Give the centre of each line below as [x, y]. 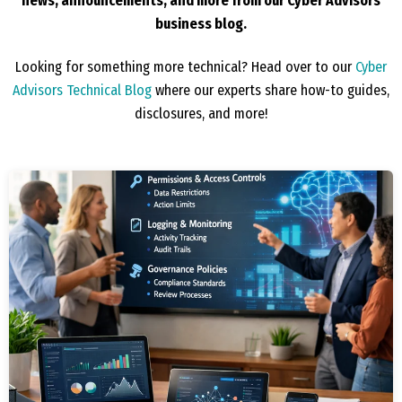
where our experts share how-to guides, [271, 91]
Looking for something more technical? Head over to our [185, 67]
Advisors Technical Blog [82, 91]
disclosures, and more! [201, 114]
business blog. [201, 23]
